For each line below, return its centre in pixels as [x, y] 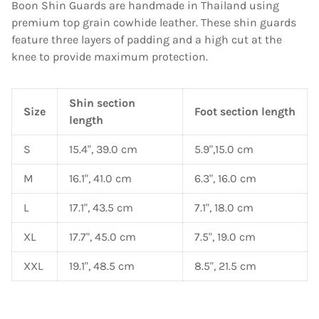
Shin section [102, 103]
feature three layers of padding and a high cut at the [147, 40]
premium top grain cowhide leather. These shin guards [154, 23]
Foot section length [245, 112]
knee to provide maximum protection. [110, 57]
